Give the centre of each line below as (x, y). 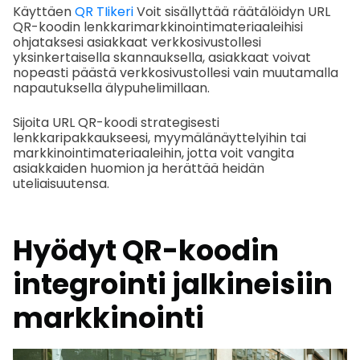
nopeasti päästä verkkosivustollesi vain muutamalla (176, 72)
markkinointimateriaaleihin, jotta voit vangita (153, 153)
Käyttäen (44, 11)
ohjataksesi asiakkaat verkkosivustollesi (137, 42)
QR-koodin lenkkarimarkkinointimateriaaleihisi (158, 27)
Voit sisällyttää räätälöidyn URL (232, 11)
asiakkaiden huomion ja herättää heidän (139, 168)
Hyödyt (67, 250)
